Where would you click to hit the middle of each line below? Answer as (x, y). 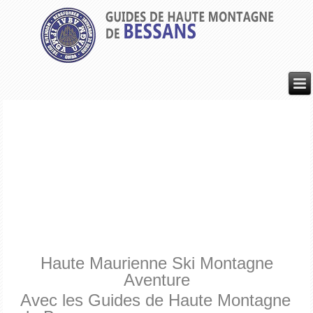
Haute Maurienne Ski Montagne (156, 263)
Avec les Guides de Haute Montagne (156, 300)
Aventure (156, 280)
